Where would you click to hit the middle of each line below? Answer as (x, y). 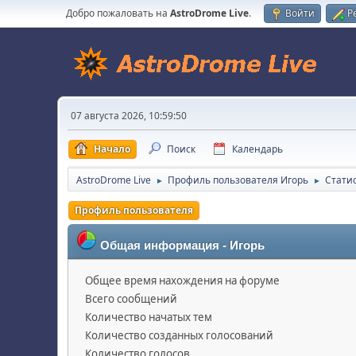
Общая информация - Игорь (182, 246)
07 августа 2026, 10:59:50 (129, 116)
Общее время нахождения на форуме (182, 281)
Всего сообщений (131, 299)
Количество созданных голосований (179, 335)
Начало (112, 149)
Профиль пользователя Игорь (238, 180)
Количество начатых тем (149, 317)
